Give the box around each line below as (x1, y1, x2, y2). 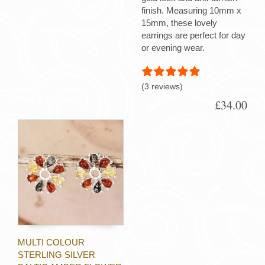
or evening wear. (141, 43, 205, 53)
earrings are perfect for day (141, 30, 245, 41)
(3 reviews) (141, 82, 183, 92)
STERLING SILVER (18, 249, 95, 260)
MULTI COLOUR (18, 237, 85, 247)
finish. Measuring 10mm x (141, 5, 241, 16)
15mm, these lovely (141, 18, 217, 28)
